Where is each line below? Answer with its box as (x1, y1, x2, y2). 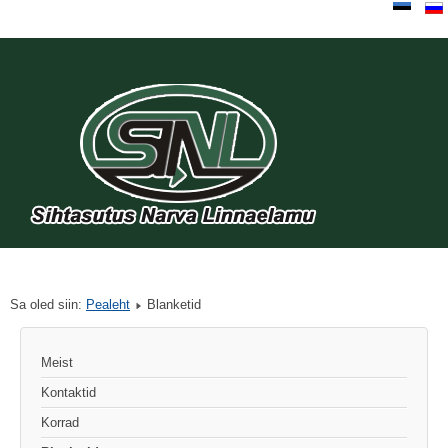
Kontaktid (41, 385, 96, 401)
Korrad (41, 415, 79, 431)
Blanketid (147, 297, 201, 313)
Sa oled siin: (10, 297, 86, 313)
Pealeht (86, 297, 130, 313)
